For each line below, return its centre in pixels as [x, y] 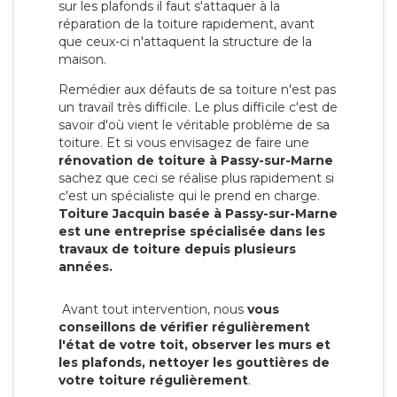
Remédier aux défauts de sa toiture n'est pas [197, 89]
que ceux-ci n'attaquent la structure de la [185, 41]
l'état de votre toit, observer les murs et [195, 344]
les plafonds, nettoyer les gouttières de [194, 362]
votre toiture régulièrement [153, 380]
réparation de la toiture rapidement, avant [187, 23]
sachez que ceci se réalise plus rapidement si [196, 178]
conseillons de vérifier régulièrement [184, 327]
